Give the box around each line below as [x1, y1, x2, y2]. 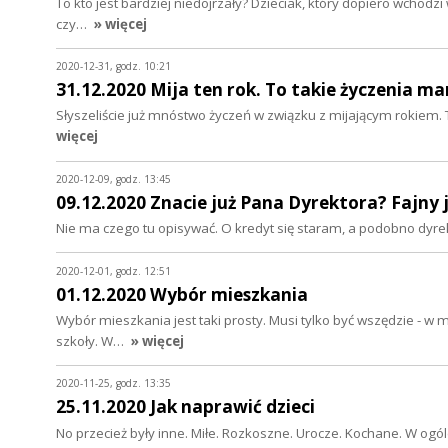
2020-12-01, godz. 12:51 [56, 263, 171, 278]
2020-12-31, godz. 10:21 [56, 59, 171, 74]
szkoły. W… [56, 331, 127, 350]
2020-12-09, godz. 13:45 [56, 171, 171, 186]
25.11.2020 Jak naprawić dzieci [56, 395, 315, 419]
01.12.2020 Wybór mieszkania [56, 282, 308, 306]
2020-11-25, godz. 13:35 [56, 376, 171, 391]
